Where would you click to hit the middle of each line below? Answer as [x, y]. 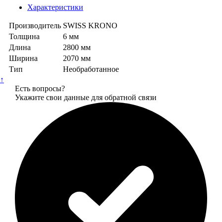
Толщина [24, 36]
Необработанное [91, 69]
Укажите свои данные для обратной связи [86, 97]
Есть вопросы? [40, 88]
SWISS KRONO [90, 25]
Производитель [35, 25]
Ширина [23, 58]
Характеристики [55, 7]
